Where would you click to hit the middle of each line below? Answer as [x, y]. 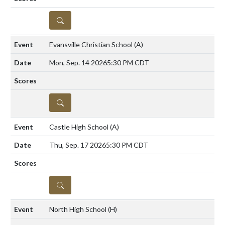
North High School [79, 209]
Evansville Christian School [92, 44]
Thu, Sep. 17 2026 [78, 145]
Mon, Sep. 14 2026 [78, 62]
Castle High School [80, 127]
